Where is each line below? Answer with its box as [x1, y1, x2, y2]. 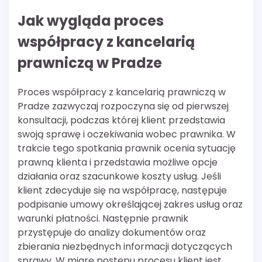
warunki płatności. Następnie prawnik [18, 211, 188, 225]
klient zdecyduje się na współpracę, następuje [18, 183, 227, 197]
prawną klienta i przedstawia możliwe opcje [18, 155, 218, 169]
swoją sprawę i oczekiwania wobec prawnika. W [18, 127, 236, 141]
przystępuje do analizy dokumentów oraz [18, 225, 206, 239]
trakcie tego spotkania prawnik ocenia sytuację [18, 141, 236, 155]
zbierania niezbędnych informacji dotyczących [18, 239, 232, 253]
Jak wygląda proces [18, 11, 164, 30]
